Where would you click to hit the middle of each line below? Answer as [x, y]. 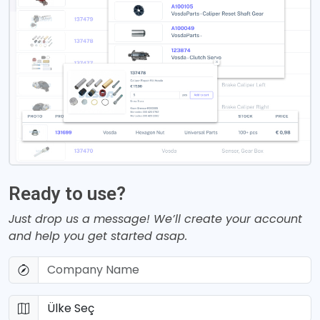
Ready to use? [67, 194]
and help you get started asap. [98, 236]
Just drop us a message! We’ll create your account [155, 219]
